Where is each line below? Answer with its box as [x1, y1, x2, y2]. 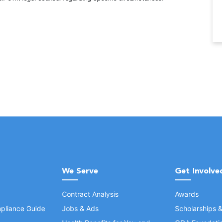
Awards [175, 190, 199, 198]
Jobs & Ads [62, 204, 99, 213]
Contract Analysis [62, 190, 118, 198]
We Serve [62, 166, 98, 175]
